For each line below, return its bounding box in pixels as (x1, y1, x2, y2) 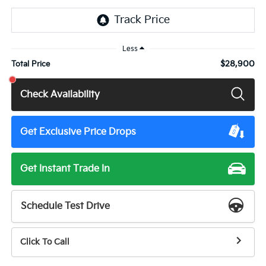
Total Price (11, 59, 50, 69)
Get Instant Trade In (20, 163, 110, 175)
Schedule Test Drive (21, 200, 110, 212)
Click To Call (20, 237, 69, 248)
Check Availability (20, 88, 100, 100)
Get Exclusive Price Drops (20, 126, 137, 138)
